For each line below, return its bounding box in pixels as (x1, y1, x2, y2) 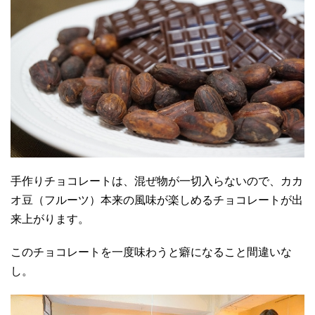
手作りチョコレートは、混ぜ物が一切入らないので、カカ (11, 174, 303, 187)
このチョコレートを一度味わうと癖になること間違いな (11, 245, 292, 258)
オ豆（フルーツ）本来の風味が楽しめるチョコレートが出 (11, 193, 303, 206)
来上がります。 (11, 212, 89, 225)
